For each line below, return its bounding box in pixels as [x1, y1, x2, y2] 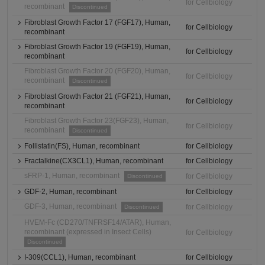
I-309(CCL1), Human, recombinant [24, 253, 136, 261]
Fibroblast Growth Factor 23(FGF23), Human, [24, 117, 169, 125]
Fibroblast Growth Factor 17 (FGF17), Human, [24, 18, 171, 27]
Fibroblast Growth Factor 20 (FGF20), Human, [24, 67, 171, 75]
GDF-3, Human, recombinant [24, 202, 117, 211]
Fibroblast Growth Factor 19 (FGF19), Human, [24, 43, 171, 51]
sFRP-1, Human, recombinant [24, 172, 120, 180]
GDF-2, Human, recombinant [24, 188, 117, 196]
